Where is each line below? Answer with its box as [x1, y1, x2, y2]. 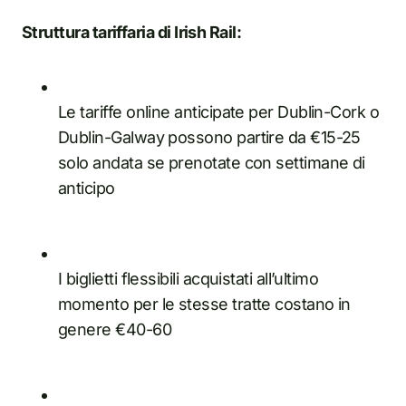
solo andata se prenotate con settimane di [58, 152, 365, 172]
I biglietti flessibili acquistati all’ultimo [58, 268, 319, 288]
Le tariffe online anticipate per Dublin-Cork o [58, 101, 380, 121]
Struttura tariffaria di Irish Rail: [22, 22, 242, 42]
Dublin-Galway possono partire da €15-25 [58, 127, 361, 147]
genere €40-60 [58, 319, 171, 339]
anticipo [58, 178, 115, 198]
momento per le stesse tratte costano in [58, 294, 351, 314]
